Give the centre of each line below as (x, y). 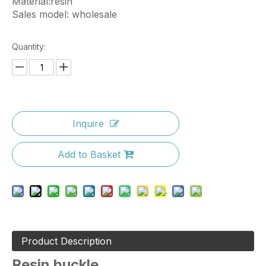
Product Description (66, 241)
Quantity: (29, 47)
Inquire (88, 123)
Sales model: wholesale (64, 14)
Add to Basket (89, 154)
